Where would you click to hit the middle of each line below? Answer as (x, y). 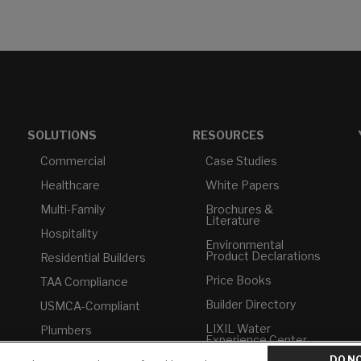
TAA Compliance (84, 281)
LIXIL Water (238, 328)
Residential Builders (93, 257)
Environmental (245, 244)
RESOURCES (228, 135)
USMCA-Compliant (90, 305)
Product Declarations (263, 255)
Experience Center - (259, 339)
